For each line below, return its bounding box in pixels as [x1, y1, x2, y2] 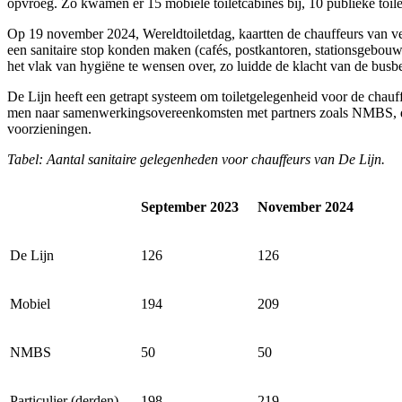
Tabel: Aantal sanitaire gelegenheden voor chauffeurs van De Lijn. [7, 152, 385, 168]
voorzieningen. [7, 121, 95, 137]
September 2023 [141, 199, 239, 215]
